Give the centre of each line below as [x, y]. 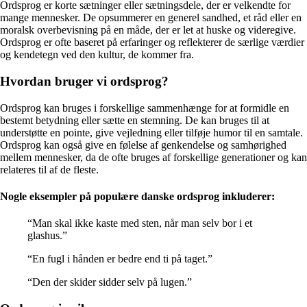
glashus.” [47, 236]
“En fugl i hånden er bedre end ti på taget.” [120, 259]
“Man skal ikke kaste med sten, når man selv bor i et [140, 223]
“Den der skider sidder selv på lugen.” [110, 282]
